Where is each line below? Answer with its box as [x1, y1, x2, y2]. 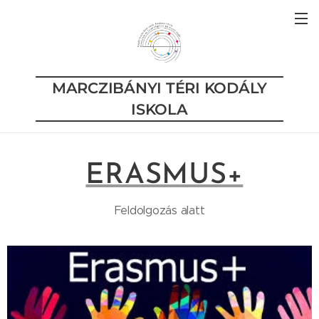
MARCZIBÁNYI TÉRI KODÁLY [51, 79, 268, 97]
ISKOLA [131, 100, 188, 118]
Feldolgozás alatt [114, 204, 205, 217]
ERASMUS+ [85, 162, 244, 190]
